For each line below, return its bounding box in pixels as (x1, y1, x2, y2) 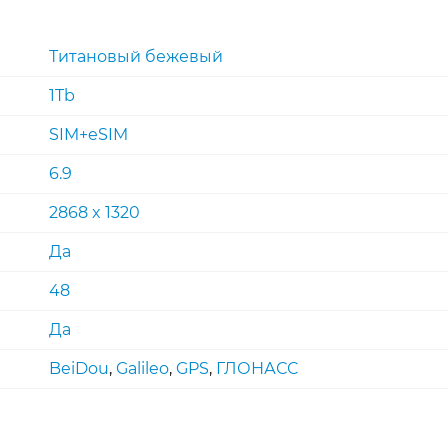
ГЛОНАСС (216, 358, 298, 378)
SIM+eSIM (49, 124, 128, 144)
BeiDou (49, 358, 109, 378)
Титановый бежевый (49, 46, 223, 66)
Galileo (116, 358, 169, 378)
